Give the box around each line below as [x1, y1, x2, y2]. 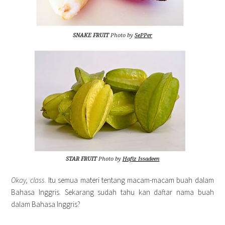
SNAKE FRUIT [73, 32, 109, 39]
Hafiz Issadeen [122, 156, 160, 162]
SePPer [135, 32, 152, 39]
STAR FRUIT [65, 156, 97, 162]
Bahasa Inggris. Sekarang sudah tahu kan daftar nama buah [11, 187, 214, 197]
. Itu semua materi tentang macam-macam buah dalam [44, 175, 214, 185]
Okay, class [11, 175, 45, 185]
